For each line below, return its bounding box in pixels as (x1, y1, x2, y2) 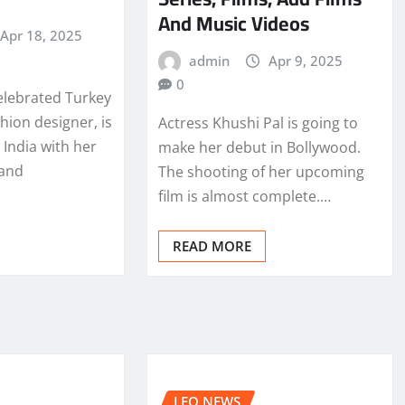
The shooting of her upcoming (157, 161, 364, 182)
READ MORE (172, 236, 251, 255)
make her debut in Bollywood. (157, 137, 361, 157)
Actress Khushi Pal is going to (157, 112, 358, 133)
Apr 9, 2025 (268, 52, 343, 71)
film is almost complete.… (157, 185, 331, 206)
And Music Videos (157, 5, 309, 43)
